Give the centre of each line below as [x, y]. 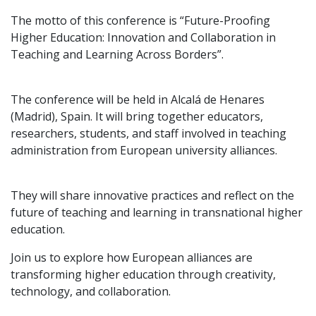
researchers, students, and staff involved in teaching [148, 133]
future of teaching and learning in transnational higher [157, 212]
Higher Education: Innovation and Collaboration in [143, 37]
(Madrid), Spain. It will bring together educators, [137, 116]
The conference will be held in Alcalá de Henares [138, 99]
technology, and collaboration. [91, 291]
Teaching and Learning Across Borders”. [117, 54]
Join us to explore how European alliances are [132, 257]
